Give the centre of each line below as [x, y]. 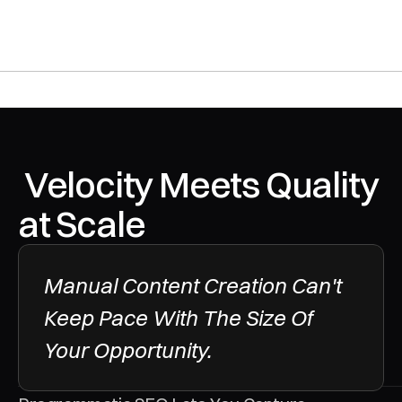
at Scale [82, 224]
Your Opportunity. [129, 350]
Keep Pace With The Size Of [178, 318]
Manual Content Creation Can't [192, 285]
